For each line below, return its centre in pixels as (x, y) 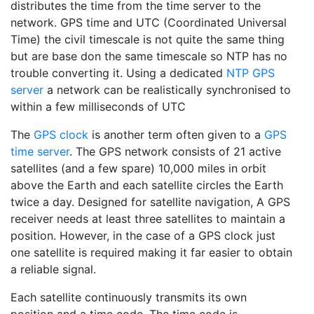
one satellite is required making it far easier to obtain (151, 252)
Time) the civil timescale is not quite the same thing (148, 39)
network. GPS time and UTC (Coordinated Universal (149, 22)
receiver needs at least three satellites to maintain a (148, 218)
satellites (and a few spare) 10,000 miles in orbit (138, 168)
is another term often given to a (176, 134)
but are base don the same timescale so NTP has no (149, 56)
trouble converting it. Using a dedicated (118, 73)
